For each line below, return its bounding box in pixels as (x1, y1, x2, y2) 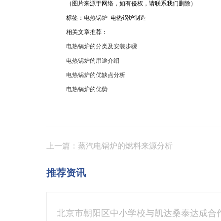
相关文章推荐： (66, 29, 108, 36)
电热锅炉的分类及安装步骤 (66, 43, 138, 50)
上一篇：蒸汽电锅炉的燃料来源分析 (46, 142, 173, 150)
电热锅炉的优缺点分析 (66, 72, 126, 78)
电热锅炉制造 (108, 14, 147, 21)
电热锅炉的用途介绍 (66, 57, 120, 64)
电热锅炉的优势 (66, 86, 108, 93)
